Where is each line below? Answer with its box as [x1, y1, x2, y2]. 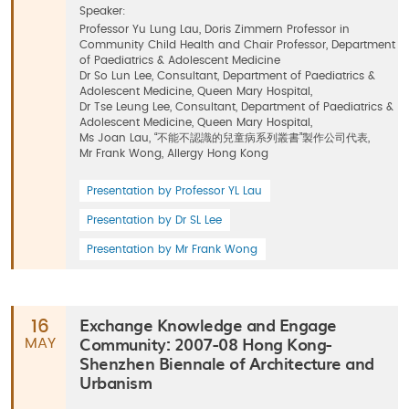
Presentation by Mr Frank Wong [87, 244, 257, 255]
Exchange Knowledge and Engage [79, 312, 337, 337]
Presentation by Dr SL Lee [87, 215, 222, 225]
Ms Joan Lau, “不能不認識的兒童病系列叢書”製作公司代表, [79, 132, 377, 143]
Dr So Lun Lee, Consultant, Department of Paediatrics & [79, 70, 375, 81]
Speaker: [79, 5, 126, 16]
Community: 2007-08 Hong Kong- [79, 331, 332, 356]
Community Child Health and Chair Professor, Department [79, 39, 395, 50]
